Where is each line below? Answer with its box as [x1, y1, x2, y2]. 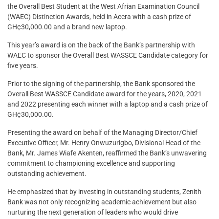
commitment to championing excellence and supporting [7, 159, 175, 168]
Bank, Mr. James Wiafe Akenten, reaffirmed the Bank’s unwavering [7, 149, 207, 157]
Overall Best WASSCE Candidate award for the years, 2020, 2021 [7, 90, 202, 98]
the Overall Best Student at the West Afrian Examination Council [7, 2, 199, 11]
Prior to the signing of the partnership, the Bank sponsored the [7, 80, 195, 88]
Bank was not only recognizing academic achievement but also [7, 198, 197, 206]
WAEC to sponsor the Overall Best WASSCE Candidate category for [7, 51, 208, 60]
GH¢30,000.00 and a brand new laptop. [7, 23, 127, 31]
